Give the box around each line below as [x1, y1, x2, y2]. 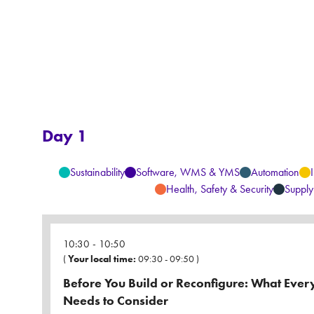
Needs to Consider [63, 293, 168, 309]
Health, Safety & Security [165, 182, 273, 196]
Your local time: [68, 253, 136, 266]
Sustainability [69, 165, 125, 179]
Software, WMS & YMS [135, 165, 240, 179]
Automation [250, 165, 299, 179]
